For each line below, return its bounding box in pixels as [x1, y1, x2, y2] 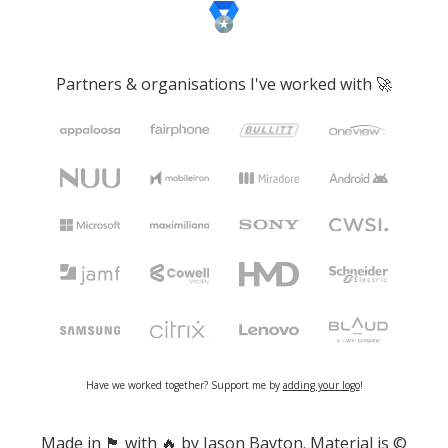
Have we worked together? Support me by [85, 377, 283, 392]
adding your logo [282, 377, 360, 392]
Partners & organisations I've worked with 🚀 [56, 73, 392, 96]
